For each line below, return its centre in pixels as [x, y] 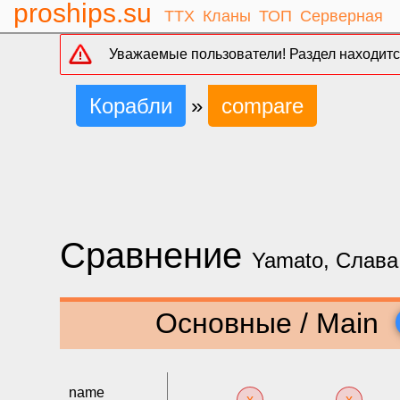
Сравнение [156, 255]
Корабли [131, 106]
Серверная [341, 16]
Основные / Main [271, 323]
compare [263, 106]
